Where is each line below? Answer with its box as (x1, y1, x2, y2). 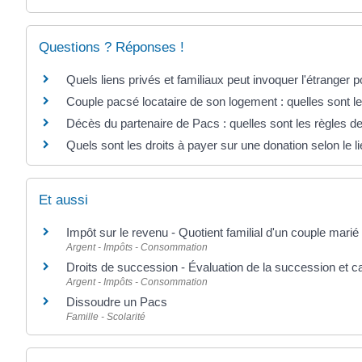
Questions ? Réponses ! (39, 39, 184, 55)
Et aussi (39, 192, 88, 208)
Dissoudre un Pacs (66, 295, 167, 309)
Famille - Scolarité (66, 311, 145, 323)
